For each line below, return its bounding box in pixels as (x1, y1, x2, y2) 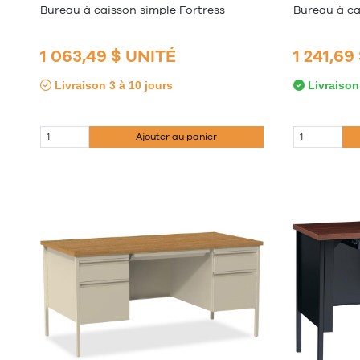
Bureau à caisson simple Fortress (40, 3, 225, 17)
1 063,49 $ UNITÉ (40, 45, 176, 66)
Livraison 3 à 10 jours (51, 78, 173, 92)
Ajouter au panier (136, 131, 218, 143)
